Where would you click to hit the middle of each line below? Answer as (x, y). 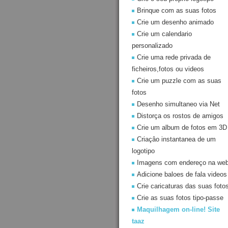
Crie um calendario (164, 34)
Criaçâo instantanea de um (176, 139)
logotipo (143, 151)
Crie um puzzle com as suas (179, 81)
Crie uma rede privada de (174, 57)
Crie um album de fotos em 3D (182, 127)
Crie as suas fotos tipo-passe (180, 198)
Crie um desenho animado (175, 22)
